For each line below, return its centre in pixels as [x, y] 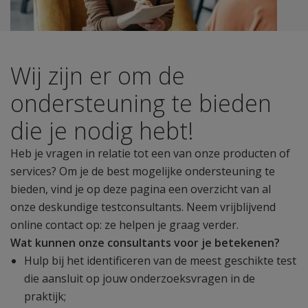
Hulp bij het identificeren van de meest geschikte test [160, 261]
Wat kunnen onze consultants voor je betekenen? [145, 243]
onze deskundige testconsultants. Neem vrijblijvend [143, 207]
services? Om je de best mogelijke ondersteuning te [143, 171]
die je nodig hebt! [102, 131]
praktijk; [45, 296]
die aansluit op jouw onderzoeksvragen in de [140, 278]
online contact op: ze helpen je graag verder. [124, 225]
